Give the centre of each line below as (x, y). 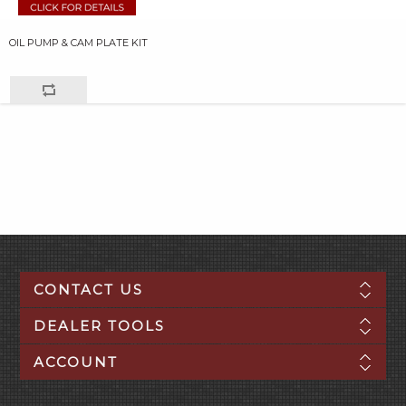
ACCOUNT (75, 362)
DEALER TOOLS (99, 326)
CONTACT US (88, 290)
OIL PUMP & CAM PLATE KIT (78, 43)
